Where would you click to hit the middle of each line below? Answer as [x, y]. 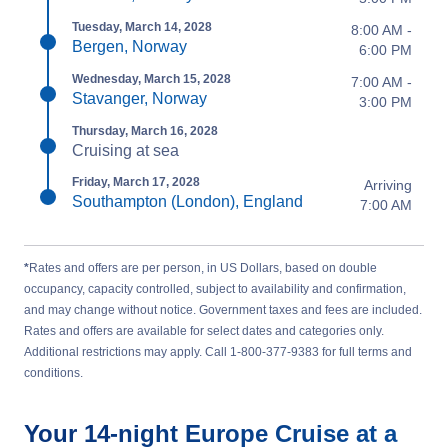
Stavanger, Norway [139, 98]
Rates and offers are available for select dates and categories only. [204, 331]
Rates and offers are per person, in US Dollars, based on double [203, 268]
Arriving [388, 185]
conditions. [53, 373]
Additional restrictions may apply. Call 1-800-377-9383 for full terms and [218, 352]
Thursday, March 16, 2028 [145, 131]
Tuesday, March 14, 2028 [142, 27]
